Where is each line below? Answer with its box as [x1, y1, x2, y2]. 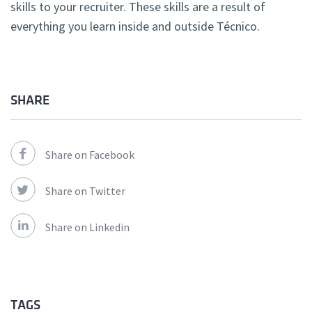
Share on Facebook [45, 148, 134, 162]
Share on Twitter [45, 184, 125, 198]
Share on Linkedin [45, 220, 130, 235]
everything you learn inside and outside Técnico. [10, 18, 260, 35]
